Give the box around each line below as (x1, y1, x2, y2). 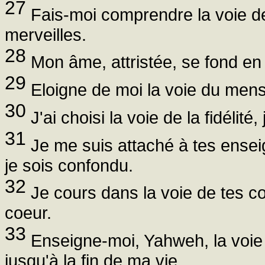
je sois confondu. (5, 155, 133, 175)
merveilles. (5, 24, 86, 44)
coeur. (5, 203, 51, 223)
